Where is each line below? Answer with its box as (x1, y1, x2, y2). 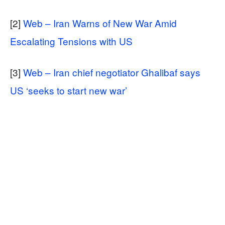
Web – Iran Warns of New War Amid (23, 16, 177, 30)
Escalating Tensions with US (10, 34, 133, 48)
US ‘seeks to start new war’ (10, 83, 127, 97)
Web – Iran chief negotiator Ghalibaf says (23, 65, 200, 79)
